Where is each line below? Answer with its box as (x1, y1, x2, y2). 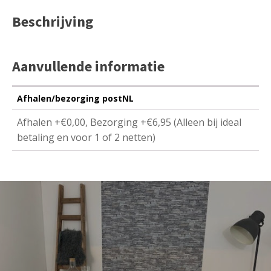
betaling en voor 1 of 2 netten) (17, 131, 155, 145)
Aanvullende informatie (12, 57, 165, 76)
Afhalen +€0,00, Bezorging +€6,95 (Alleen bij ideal (17, 116, 241, 129)
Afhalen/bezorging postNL (17, 93, 134, 105)
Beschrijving (12, 12, 93, 31)
